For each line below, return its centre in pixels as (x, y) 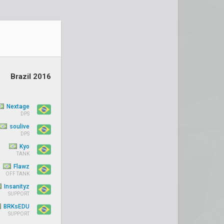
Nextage (17, 106)
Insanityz (16, 186)
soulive (19, 126)
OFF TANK (17, 174)
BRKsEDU (16, 206)
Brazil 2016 (31, 76)
